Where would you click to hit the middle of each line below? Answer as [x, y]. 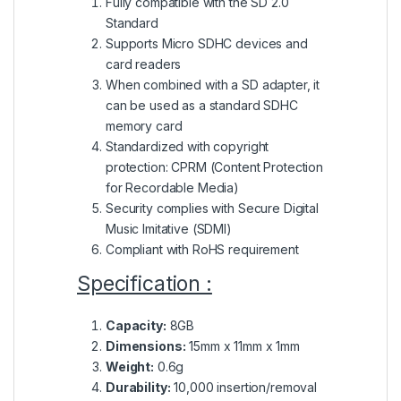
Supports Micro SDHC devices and [207, 43]
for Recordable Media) [173, 187]
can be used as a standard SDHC [202, 105]
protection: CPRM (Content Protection [214, 166]
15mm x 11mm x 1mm [243, 346]
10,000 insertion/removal [243, 387]
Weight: [130, 366]
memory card [144, 125]
